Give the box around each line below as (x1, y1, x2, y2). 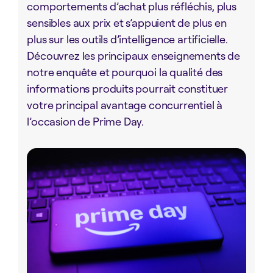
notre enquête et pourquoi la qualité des (27, 65, 223, 79)
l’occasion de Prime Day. (27, 115, 144, 128)
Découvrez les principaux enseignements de (27, 49, 241, 62)
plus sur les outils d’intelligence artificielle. (27, 32, 228, 46)
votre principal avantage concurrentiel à (27, 98, 223, 112)
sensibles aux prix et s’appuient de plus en (27, 16, 227, 29)
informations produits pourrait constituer (27, 82, 229, 95)
